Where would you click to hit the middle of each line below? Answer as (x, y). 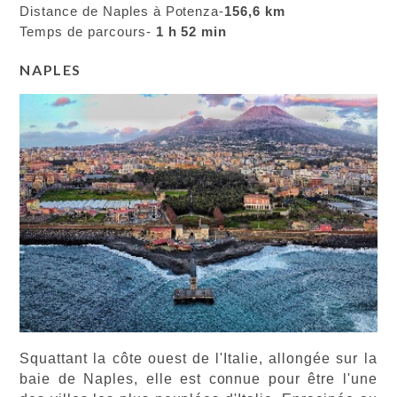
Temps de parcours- (86, 32)
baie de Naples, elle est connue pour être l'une (198, 378)
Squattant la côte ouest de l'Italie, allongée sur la (198, 358)
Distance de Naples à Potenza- (122, 12)
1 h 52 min (189, 32)
